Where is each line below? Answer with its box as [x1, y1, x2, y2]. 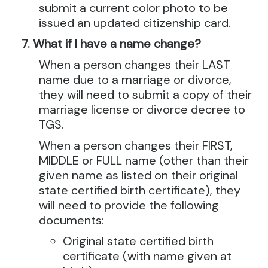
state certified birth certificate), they [39, 182, 240, 198]
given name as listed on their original [39, 167, 238, 183]
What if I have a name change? [33, 36, 201, 51]
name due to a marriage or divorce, [39, 72, 232, 87]
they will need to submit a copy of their [39, 87, 252, 102]
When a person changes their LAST [39, 57, 230, 72]
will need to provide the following [39, 197, 219, 213]
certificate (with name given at [63, 248, 232, 264]
